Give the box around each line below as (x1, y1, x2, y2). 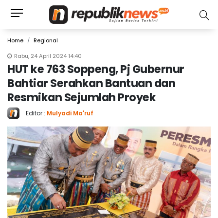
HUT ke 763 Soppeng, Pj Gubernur (7, 61, 184, 77)
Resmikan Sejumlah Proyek (7, 90, 156, 105)
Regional (34, 36, 58, 44)
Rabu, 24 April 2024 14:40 (14, 52, 82, 60)
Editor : (26, 109, 47, 117)
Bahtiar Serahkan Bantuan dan (7, 75, 175, 91)
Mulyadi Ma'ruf (47, 109, 93, 117)
